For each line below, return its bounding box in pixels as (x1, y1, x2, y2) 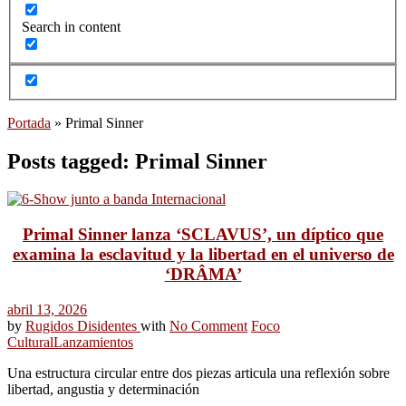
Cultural (7, 333, 53, 350)
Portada (7, 114, 51, 130)
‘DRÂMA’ (164, 265, 242, 285)
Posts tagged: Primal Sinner (7, 149, 267, 173)
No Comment (169, 317, 247, 333)
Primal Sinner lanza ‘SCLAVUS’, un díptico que (23, 225, 383, 245)
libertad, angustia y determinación (7, 381, 199, 397)
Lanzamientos (53, 333, 133, 350)
